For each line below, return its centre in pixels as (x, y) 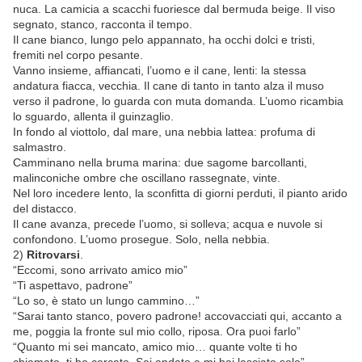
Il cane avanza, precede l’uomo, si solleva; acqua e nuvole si (168, 224)
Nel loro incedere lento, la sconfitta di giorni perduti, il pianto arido (180, 194)
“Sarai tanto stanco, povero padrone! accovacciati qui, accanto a (177, 316)
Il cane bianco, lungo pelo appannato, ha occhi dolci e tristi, (164, 40)
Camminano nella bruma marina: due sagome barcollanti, (160, 163)
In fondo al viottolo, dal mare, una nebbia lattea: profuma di (164, 132)
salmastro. (40, 147)
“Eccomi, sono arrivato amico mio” (100, 270)
